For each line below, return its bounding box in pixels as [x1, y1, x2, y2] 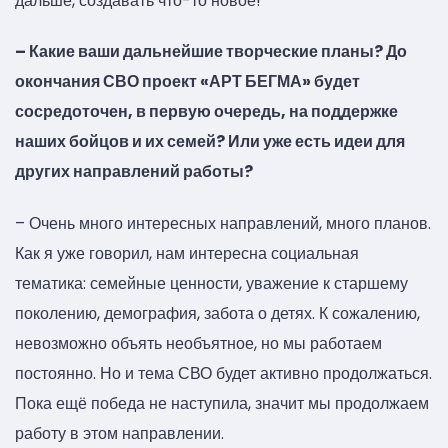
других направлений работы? [15, 160, 253, 184]
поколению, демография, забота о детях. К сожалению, [15, 301, 420, 325]
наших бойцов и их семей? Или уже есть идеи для [15, 130, 405, 154]
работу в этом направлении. [15, 421, 228, 445]
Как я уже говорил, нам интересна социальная [15, 241, 359, 265]
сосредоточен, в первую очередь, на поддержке [15, 100, 398, 124]
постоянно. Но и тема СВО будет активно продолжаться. [15, 361, 432, 385]
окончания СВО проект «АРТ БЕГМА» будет [15, 70, 360, 94]
